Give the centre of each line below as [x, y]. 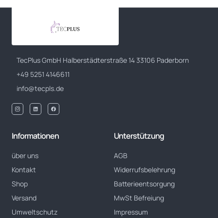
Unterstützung [139, 136]
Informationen [35, 136]
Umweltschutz [35, 212]
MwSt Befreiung [139, 198]
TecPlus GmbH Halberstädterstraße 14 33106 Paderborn [103, 60]
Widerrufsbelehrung [145, 169]
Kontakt [24, 169]
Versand [24, 198]
